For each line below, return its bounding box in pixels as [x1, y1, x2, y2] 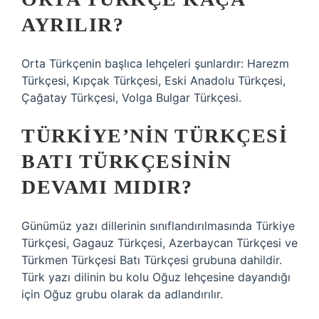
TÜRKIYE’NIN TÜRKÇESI [21, 125, 288, 147]
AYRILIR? [21, 14, 124, 36]
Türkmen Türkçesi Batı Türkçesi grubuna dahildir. [21, 253, 282, 267]
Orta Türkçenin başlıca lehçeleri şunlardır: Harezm [21, 56, 289, 70]
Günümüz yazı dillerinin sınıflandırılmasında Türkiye [21, 219, 295, 233]
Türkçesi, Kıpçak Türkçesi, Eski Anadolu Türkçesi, [21, 73, 286, 88]
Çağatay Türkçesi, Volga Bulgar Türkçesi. [21, 90, 241, 105]
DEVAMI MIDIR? [21, 176, 193, 198]
